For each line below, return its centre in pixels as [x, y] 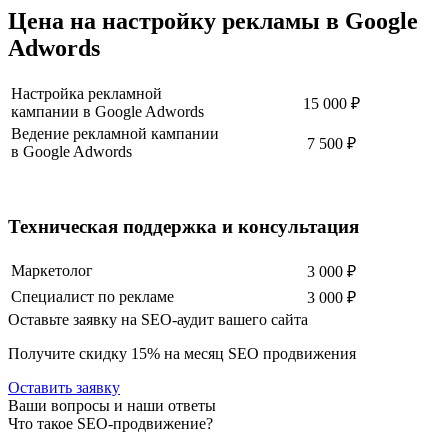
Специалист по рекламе [92, 297]
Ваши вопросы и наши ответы [112, 406]
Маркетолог [52, 271]
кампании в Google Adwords [107, 111]
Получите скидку [69, 354]
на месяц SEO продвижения [258, 354]
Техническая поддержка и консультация [183, 227]
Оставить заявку [64, 388]
